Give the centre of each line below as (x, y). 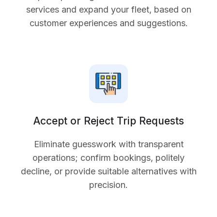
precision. (108, 185)
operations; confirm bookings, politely (108, 158)
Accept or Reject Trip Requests (108, 121)
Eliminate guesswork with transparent (108, 144)
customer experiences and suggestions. (108, 23)
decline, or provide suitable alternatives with (108, 171)
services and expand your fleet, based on (108, 10)
